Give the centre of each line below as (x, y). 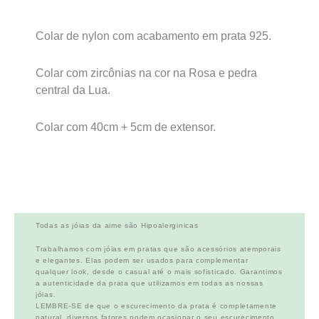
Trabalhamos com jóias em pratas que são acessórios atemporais (158, 249)
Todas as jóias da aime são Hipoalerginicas (117, 225)
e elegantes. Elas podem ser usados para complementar (142, 261)
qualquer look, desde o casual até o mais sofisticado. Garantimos (159, 272)
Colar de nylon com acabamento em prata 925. (153, 36)
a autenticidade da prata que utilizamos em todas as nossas (150, 283)
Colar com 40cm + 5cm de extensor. (126, 127)
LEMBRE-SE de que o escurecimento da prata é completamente (156, 306)
